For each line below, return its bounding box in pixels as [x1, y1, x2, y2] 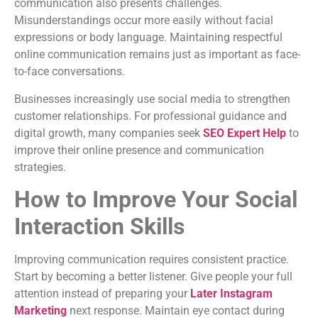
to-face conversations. [14, 65, 125, 79]
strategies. [14, 160, 66, 174]
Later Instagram [190, 287, 273, 301]
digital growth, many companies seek [14, 126, 203, 140]
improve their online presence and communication [14, 143, 264, 157]
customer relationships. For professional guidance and [14, 109, 287, 123]
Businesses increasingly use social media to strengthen [14, 92, 290, 106]
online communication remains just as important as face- [14, 48, 300, 62]
